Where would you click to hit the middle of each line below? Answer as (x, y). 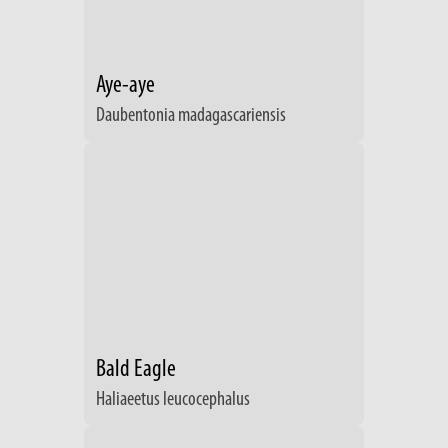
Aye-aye (125, 86)
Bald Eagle (136, 370)
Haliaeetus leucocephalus (173, 400)
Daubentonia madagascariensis (191, 116)
